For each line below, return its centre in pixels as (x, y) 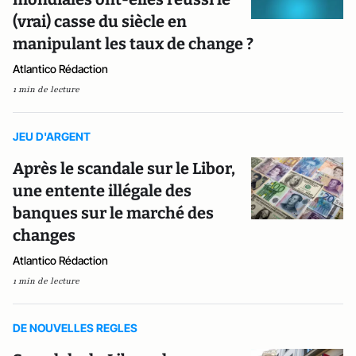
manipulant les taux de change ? (133, 44)
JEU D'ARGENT (52, 136)
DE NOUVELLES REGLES (75, 328)
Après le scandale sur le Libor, (124, 168)
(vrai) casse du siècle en (100, 21)
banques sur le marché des (113, 213)
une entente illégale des (102, 191)
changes (44, 235)
